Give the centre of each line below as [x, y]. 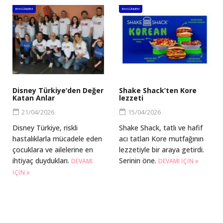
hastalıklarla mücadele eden [57, 138]
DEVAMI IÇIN [177, 161]
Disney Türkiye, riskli [45, 127]
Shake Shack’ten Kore [158, 90]
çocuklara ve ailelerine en [53, 149]
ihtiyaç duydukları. [42, 160]
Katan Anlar [34, 98]
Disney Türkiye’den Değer [58, 90]
